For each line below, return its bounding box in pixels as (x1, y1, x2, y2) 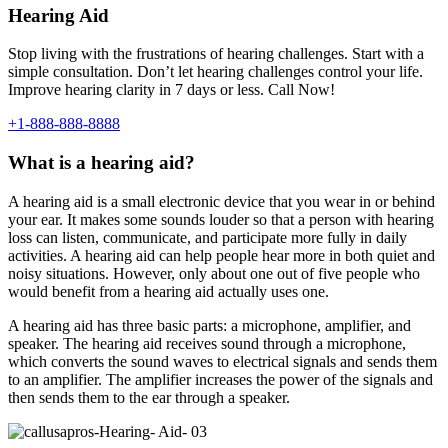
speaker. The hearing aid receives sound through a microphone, (8, 334, 406, 352)
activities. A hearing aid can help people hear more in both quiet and (8, 246, 435, 264)
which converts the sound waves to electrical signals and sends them (8, 352, 437, 370)
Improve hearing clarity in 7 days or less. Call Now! (8, 81, 335, 99)
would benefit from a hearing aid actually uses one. (8, 282, 329, 300)
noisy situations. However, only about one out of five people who (8, 264, 420, 282)
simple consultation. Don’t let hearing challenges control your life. (8, 63, 423, 81)
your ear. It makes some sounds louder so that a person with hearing (8, 210, 434, 228)
